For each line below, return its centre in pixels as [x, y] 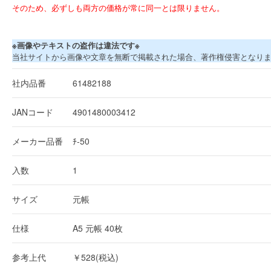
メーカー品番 [38, 141]
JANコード [33, 112]
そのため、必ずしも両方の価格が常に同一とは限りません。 [118, 7]
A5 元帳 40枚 [98, 228]
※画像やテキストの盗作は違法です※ [76, 45]
